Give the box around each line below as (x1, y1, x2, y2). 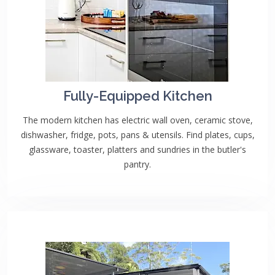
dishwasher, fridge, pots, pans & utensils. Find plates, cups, (20, 129, 255, 141)
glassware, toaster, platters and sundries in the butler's (29, 144, 246, 155)
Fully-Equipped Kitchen (63, 88, 212, 104)
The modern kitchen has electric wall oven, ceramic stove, (22, 114, 253, 126)
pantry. (124, 158, 151, 170)
